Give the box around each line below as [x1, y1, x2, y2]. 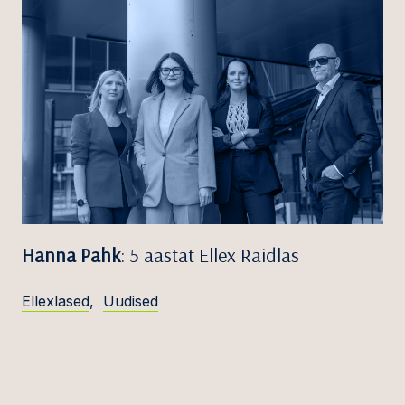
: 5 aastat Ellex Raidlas [120, 242, 299, 268]
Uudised [103, 292, 158, 311]
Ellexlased [22, 292, 89, 311]
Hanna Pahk [22, 242, 120, 268]
